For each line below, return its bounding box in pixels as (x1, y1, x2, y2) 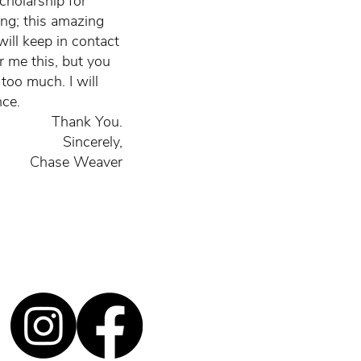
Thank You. (52, 112, 122, 131)
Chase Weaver (30, 152, 122, 172)
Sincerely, (63, 132, 122, 151)
